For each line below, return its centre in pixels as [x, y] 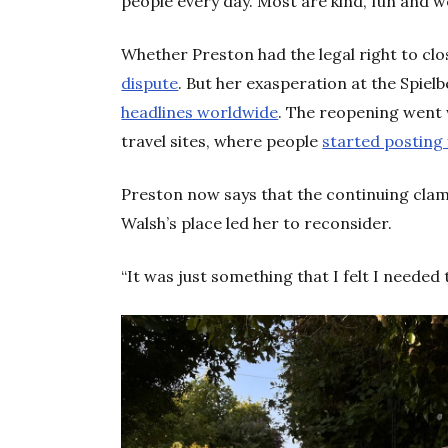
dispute [150, 82]
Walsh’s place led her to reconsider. [257, 222]
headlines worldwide [200, 111]
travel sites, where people [222, 140]
